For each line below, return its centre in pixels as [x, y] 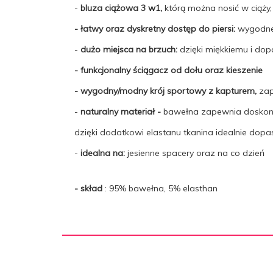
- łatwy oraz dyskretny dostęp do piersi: [156, 28]
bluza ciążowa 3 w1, [121, 8]
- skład [90, 188]
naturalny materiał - [122, 111]
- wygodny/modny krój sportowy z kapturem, [165, 90]
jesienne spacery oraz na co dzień [196, 153]
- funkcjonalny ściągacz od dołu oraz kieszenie [168, 70]
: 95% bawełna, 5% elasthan [161, 188]
